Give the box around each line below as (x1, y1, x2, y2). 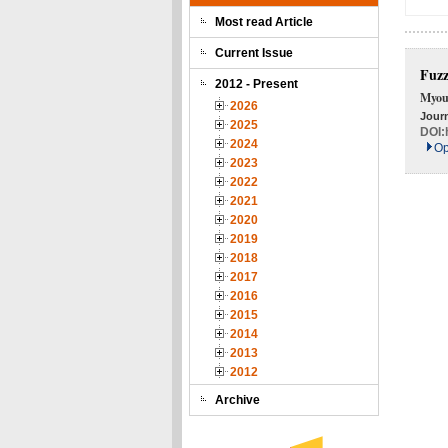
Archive (215, 393, 260, 407)
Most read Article (215, 15, 313, 29)
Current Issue (215, 46, 293, 60)
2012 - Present (215, 77, 298, 91)
